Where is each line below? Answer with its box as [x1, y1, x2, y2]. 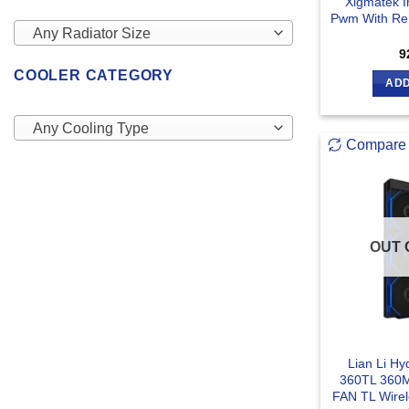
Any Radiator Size [32, 25, 151, 41]
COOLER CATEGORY [14, 67, 173, 83]
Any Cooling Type [32, 121, 149, 137]
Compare [345, 136, 406, 152]
